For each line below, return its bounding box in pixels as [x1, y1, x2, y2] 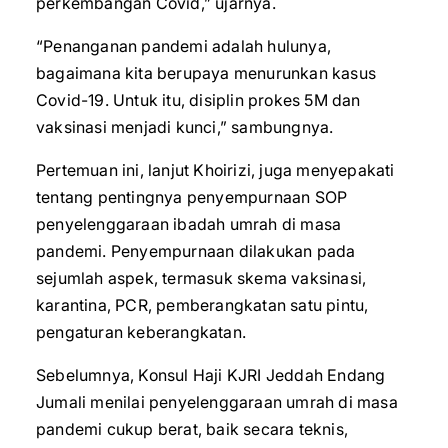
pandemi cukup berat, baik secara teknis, [36, 419, 349, 439]
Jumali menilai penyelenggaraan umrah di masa [36, 392, 398, 412]
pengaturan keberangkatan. [36, 322, 246, 342]
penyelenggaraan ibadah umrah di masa [36, 214, 342, 234]
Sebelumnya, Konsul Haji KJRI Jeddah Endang [36, 365, 386, 385]
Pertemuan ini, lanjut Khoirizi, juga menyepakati [36, 160, 395, 180]
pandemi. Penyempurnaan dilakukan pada [36, 241, 356, 261]
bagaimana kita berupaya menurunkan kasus [36, 63, 377, 83]
